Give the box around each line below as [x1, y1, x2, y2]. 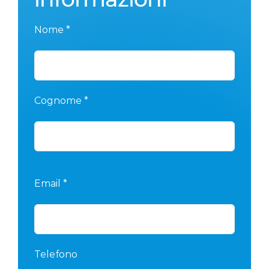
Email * [34, 177, 68, 189]
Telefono [34, 248, 78, 260]
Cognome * [34, 94, 89, 106]
